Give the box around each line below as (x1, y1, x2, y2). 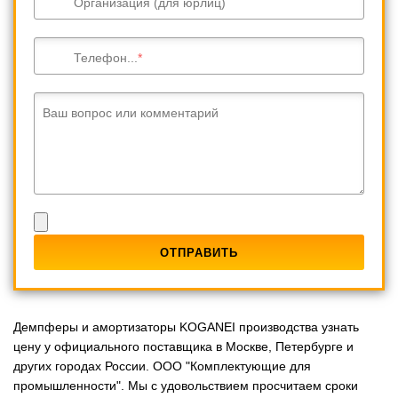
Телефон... (74, 50, 138, 65)
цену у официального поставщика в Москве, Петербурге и (13, 338, 354, 354)
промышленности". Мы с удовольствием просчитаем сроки (13, 378, 358, 393)
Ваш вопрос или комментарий (43, 105, 219, 120)
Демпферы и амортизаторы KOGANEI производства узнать (13, 319, 359, 334)
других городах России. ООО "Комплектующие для (13, 358, 311, 373)
